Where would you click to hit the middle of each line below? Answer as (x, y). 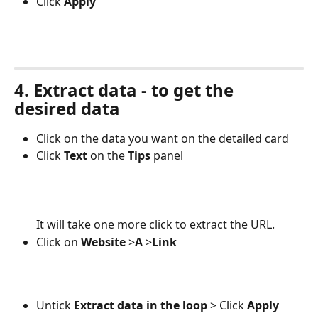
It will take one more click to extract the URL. (155, 225)
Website (105, 242)
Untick (55, 305)
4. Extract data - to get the (126, 89)
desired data (67, 108)
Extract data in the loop (141, 305)
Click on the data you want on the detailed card (163, 138)
